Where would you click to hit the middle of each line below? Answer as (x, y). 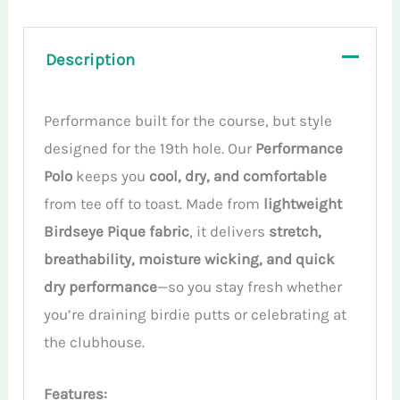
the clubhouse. (95, 342)
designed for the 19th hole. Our (150, 148)
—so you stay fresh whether (250, 286)
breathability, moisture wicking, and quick (190, 258)
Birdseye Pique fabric (117, 231)
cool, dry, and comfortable (238, 175)
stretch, (296, 231)
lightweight (303, 203)
